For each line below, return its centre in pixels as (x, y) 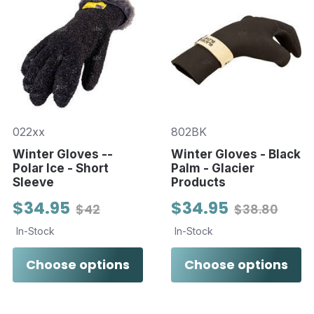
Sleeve (33, 183)
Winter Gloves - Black (235, 155)
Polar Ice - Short (61, 169)
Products (198, 183)
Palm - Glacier (212, 169)
